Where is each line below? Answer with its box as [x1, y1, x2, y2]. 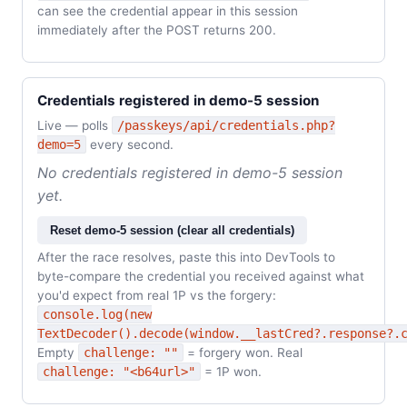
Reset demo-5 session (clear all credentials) [50, 223, 294, 237]
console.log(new [43, 307, 152, 322]
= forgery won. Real [184, 345, 303, 360]
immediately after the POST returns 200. [37, 23, 276, 37]
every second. [86, 137, 174, 152]
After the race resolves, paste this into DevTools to [37, 250, 335, 264]
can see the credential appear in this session [37, 4, 298, 18]
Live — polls [37, 118, 112, 133]
